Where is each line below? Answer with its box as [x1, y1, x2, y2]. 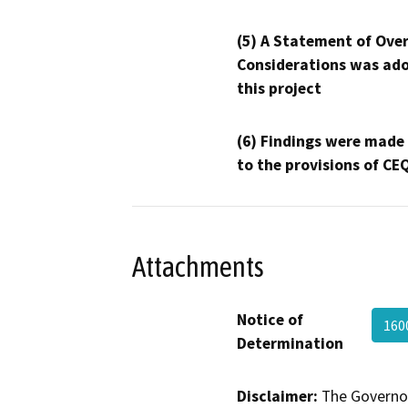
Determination [237, 333, 343, 354]
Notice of [237, 310, 303, 331]
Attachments [132, 250, 264, 284]
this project [237, 77, 321, 98]
